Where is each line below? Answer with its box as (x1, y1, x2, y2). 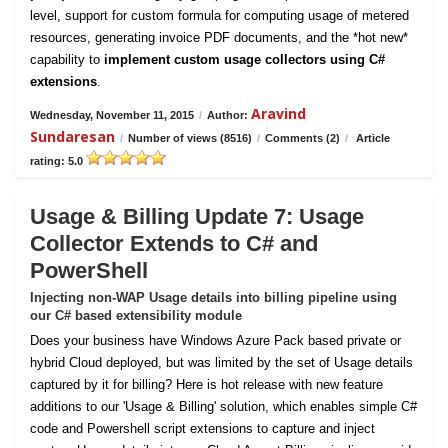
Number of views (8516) (128, 132, 252, 144)
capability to (30, 52, 104, 67)
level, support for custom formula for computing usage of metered (30, 8, 409, 23)
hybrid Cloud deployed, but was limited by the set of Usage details (30, 355, 413, 370)
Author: (207, 109, 251, 121)
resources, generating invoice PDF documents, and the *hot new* (30, 30, 408, 45)
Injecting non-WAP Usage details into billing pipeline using (30, 290, 397, 305)
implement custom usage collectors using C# (104, 52, 385, 67)
